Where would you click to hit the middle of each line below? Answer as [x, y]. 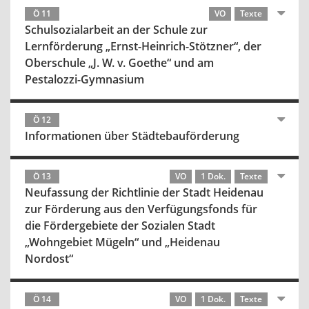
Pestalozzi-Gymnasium [84, 79]
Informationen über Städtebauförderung [132, 136]
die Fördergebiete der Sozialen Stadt [120, 226]
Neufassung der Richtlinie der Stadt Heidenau [144, 192]
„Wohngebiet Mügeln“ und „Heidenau [122, 242]
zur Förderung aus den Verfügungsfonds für [141, 209]
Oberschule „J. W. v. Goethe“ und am [119, 63]
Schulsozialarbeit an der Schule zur [116, 30]
